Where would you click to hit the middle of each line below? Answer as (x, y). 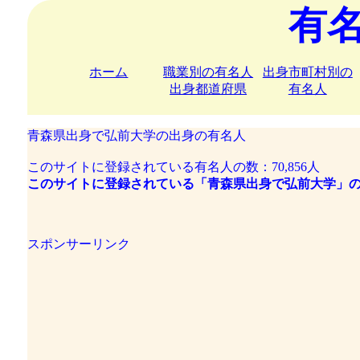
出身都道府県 (209, 89)
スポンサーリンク (78, 244)
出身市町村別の (307, 72)
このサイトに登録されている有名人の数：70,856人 (173, 167)
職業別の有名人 (209, 72)
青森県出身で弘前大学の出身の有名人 (136, 135)
